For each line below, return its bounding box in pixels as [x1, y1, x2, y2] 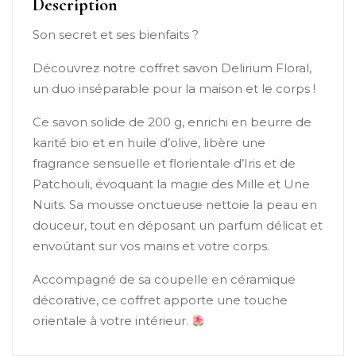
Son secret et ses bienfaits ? [33, 27, 199, 42]
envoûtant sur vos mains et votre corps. [33, 238, 269, 253]
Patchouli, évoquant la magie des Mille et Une [33, 176, 310, 192]
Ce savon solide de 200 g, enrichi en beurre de [33, 114, 311, 130]
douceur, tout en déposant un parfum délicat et [33, 218, 323, 233]
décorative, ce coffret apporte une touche [33, 292, 288, 308]
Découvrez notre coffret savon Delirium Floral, [33, 60, 311, 75]
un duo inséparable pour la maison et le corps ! [33, 81, 315, 96]
